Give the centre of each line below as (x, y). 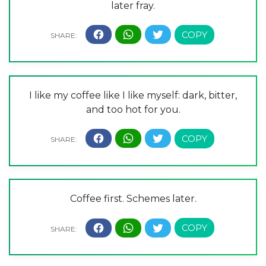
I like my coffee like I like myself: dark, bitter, (133, 95)
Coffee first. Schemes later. (133, 199)
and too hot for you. (133, 109)
